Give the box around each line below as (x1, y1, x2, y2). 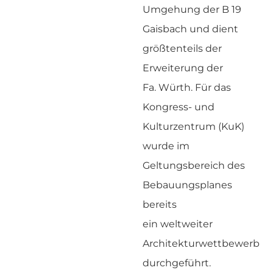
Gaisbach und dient (143, 23, 238, 35)
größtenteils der (143, 43, 222, 55)
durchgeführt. (143, 257, 211, 269)
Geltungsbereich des (143, 160, 245, 172)
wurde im (143, 140, 190, 152)
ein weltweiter (143, 218, 213, 230)
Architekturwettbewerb (143, 238, 260, 250)
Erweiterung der (143, 62, 223, 74)
